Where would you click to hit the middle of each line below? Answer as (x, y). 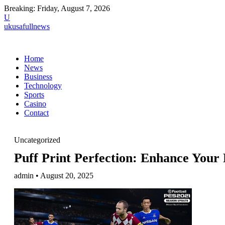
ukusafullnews (27, 26)
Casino (35, 104)
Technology (43, 86)
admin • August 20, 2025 (54, 176)
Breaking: (20, 8)
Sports (34, 95)
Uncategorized (37, 140)
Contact (36, 113)
